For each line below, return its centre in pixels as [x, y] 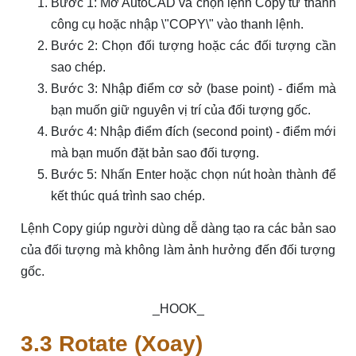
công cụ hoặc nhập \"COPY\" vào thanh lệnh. [177, 25]
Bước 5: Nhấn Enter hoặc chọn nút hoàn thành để [193, 175]
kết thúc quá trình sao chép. [128, 196]
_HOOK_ [178, 309]
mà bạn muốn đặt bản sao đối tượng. [155, 153]
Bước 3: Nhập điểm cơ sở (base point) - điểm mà [193, 89]
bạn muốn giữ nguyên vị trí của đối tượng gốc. [180, 110]
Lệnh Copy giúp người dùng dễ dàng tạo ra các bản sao [178, 229]
